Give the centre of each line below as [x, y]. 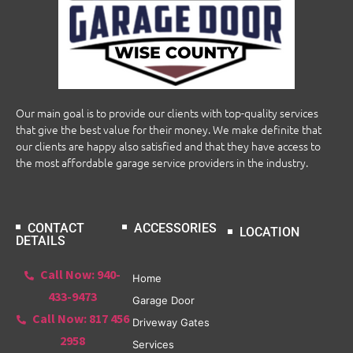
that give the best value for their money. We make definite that [169, 130]
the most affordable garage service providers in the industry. [162, 163]
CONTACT [54, 228]
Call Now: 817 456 [79, 318]
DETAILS [42, 240]
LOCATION [270, 232]
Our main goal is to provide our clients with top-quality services [167, 113]
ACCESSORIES [173, 228]
